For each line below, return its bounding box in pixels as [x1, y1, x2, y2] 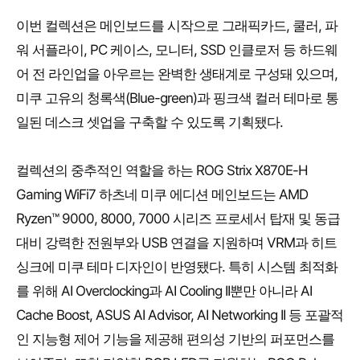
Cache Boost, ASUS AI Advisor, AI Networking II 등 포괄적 [16, 307, 343, 324]
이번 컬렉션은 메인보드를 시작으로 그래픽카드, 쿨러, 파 [16, 18, 337, 35]
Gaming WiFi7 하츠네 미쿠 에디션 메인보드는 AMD [16, 186, 308, 203]
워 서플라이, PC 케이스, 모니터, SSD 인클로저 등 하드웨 [16, 42, 337, 59]
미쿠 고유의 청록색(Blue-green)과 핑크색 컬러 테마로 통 [16, 90, 338, 107]
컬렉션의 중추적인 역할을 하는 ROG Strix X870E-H [16, 162, 308, 179]
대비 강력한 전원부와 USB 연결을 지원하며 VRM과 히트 [16, 235, 337, 252]
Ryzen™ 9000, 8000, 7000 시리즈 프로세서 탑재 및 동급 [16, 211, 340, 227]
